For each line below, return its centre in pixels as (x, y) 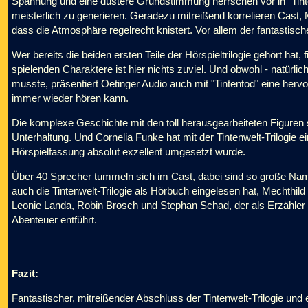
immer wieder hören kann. (70, 98)
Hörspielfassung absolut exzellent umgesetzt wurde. (129, 152)
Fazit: (25, 273)
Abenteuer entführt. (54, 220)
